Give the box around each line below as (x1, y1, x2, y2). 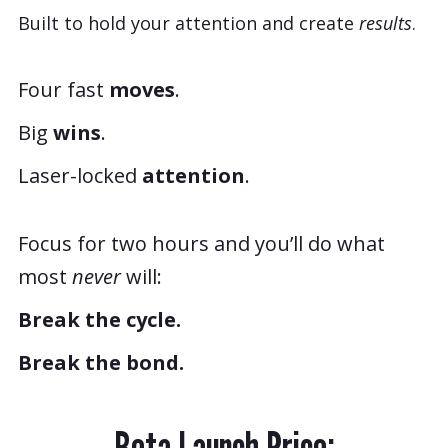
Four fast (18, 75, 109, 103)
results (359, 10, 412, 35)
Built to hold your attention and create (18, 10, 359, 35)
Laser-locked (18, 161, 142, 189)
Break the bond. (18, 348, 184, 376)
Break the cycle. (18, 305, 181, 333)
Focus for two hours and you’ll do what (18, 229, 385, 257)
